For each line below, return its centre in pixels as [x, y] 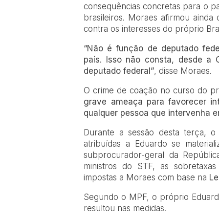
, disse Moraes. [183, 71]
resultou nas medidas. [125, 208]
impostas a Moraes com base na [147, 177]
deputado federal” [119, 71]
